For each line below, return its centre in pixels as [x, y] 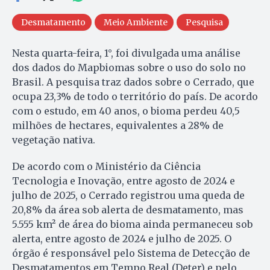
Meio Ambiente [136, 22]
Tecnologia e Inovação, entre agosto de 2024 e [124, 181]
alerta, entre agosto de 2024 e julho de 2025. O [122, 238]
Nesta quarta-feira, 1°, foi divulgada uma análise [126, 53]
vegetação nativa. [54, 140]
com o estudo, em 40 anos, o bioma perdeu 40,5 [126, 111]
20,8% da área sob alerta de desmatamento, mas [128, 209]
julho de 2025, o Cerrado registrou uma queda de [128, 195]
